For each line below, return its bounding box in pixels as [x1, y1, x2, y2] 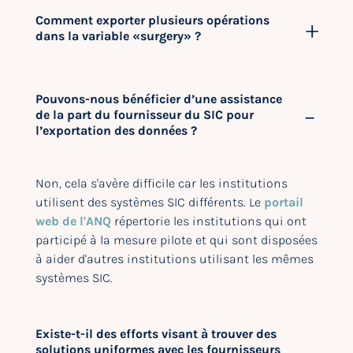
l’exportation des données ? [35, 123, 197, 138]
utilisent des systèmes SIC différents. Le [35, 195, 264, 210]
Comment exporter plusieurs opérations [35, 13, 269, 28]
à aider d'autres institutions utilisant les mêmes [35, 251, 314, 266]
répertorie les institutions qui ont [111, 214, 307, 229]
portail [264, 195, 303, 210]
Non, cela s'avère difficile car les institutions [35, 176, 288, 191]
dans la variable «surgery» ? [35, 28, 201, 43]
